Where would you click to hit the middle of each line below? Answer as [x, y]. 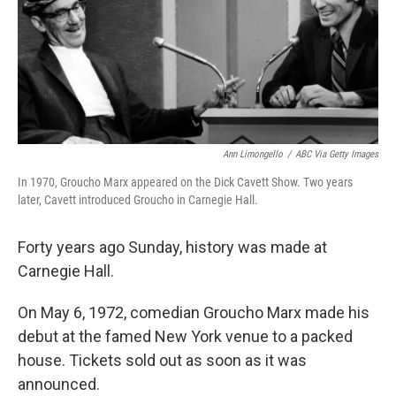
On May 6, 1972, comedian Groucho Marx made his [194, 313]
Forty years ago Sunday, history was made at [172, 247]
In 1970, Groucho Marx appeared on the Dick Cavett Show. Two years [185, 183]
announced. [59, 385]
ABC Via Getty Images [337, 155]
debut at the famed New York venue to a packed [185, 337]
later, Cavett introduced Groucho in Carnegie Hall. [138, 200]
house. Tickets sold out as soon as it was [162, 361]
